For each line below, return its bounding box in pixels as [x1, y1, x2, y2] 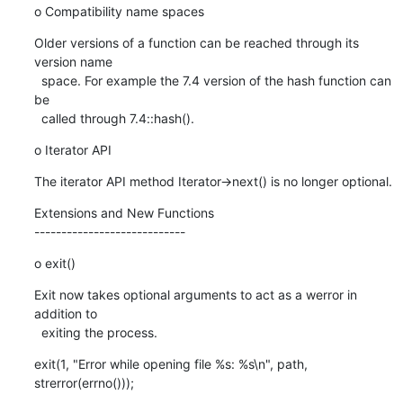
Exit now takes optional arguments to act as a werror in [33, 286, 357, 302]
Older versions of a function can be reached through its [33, 34, 359, 50]
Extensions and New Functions [33, 204, 214, 220]
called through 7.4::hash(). [40, 110, 194, 126]
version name [33, 53, 112, 69]
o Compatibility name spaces [33, 3, 204, 19]
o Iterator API [33, 141, 112, 157]
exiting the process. [40, 324, 157, 340]
